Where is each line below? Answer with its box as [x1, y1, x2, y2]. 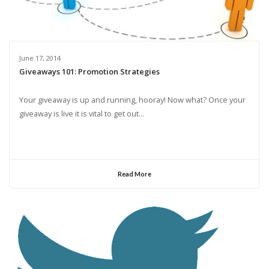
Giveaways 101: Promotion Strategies [19, 65, 160, 77]
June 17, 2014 [19, 53, 61, 62]
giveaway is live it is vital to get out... [19, 107, 144, 119]
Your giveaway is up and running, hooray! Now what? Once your [19, 94, 246, 105]
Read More [118, 170, 151, 178]
